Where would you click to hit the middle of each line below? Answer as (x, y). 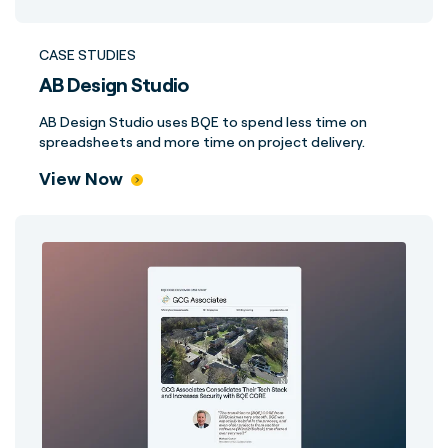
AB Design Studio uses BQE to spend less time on (203, 121)
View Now (81, 178)
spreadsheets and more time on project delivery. (202, 141)
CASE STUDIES (87, 54)
